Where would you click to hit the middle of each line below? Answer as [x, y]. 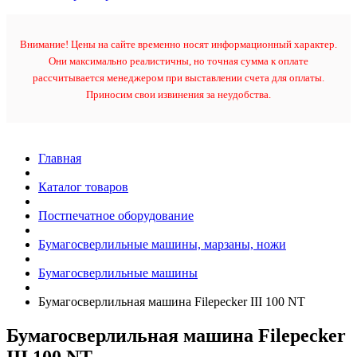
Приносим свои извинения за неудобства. [178, 95]
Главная [60, 159]
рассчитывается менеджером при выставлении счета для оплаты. [178, 78]
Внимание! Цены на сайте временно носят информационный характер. [178, 45]
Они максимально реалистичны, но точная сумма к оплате [178, 61]
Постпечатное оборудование [116, 216]
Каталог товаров [83, 187]
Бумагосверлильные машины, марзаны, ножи [162, 245]
